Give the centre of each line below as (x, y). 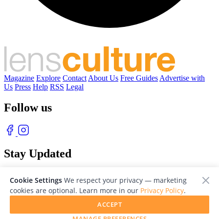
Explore (48, 78)
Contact (75, 78)
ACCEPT (109, 204)
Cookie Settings (36, 180)
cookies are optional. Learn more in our (75, 190)
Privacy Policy (162, 190)
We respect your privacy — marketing (124, 180)
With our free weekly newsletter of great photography (86, 175)
